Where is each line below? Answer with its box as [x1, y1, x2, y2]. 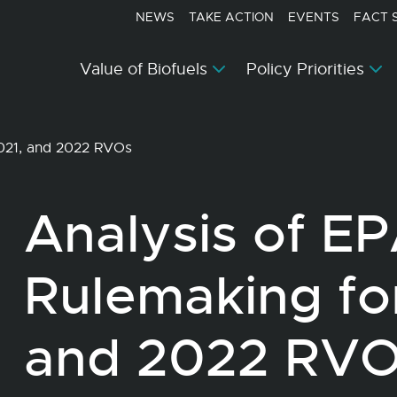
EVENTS [288, 9, 339, 25]
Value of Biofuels [80, 59, 207, 79]
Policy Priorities [246, 59, 364, 79]
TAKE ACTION [189, 9, 274, 25]
